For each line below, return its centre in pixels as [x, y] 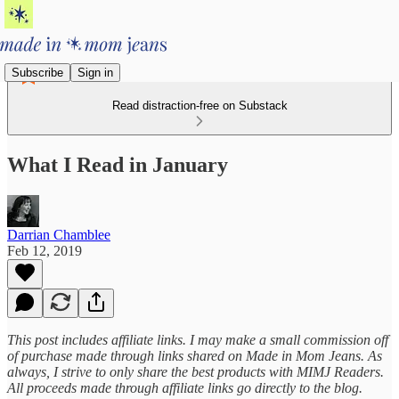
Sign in [95, 72]
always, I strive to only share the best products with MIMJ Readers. [195, 371]
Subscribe [37, 72]
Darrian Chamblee [59, 234]
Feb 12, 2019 [45, 250]
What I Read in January [118, 164]
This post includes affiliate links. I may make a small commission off [198, 339]
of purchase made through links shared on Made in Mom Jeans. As [195, 355]
